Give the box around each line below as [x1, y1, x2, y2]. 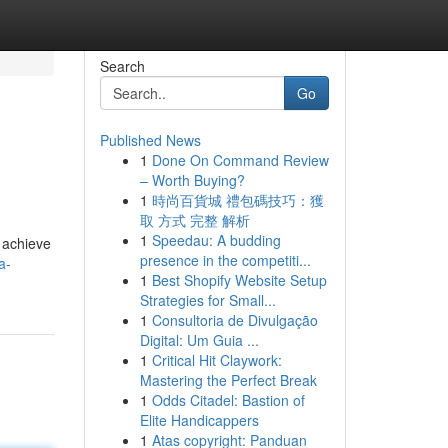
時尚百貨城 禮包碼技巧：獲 [151, 190, 324, 210]
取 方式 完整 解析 [139, 210, 250, 230]
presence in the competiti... [139, 250, 311, 270]
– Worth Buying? [139, 170, 245, 190]
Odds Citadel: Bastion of [151, 390, 305, 410]
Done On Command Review [151, 150, 329, 170]
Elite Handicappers [139, 410, 259, 430]
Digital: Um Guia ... [139, 330, 259, 350]
